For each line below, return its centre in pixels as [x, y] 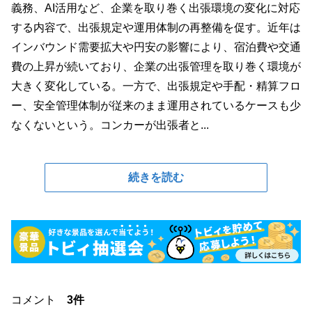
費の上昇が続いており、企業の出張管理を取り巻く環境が [156, 67]
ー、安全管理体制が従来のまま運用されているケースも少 [156, 106]
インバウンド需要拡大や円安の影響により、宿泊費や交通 [156, 47]
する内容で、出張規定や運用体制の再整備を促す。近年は [156, 28]
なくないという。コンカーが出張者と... [110, 125]
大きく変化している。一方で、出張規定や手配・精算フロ [156, 86]
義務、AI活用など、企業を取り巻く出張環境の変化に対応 [156, 8]
